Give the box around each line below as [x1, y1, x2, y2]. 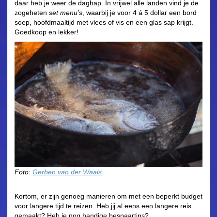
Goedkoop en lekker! [15, 28, 78, 36]
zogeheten [15, 9, 49, 17]
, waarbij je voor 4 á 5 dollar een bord [82, 9, 197, 17]
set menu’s [49, 9, 82, 17]
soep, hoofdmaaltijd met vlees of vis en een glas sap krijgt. [15, 18, 193, 27]
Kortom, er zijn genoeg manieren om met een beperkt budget [15, 192, 202, 201]
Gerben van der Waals [32, 168, 102, 176]
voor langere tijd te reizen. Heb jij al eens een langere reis [15, 202, 191, 210]
